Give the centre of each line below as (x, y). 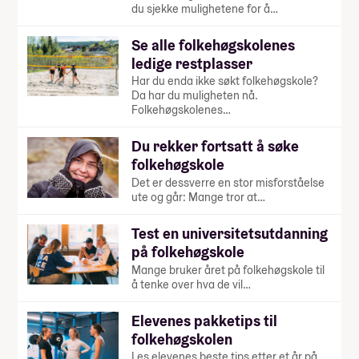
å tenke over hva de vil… (191, 284)
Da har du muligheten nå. (194, 96)
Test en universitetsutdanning (230, 234)
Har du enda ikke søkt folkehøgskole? (225, 81)
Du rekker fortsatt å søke (215, 147)
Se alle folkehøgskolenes (213, 45)
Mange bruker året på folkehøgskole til (228, 270)
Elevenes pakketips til (204, 321)
